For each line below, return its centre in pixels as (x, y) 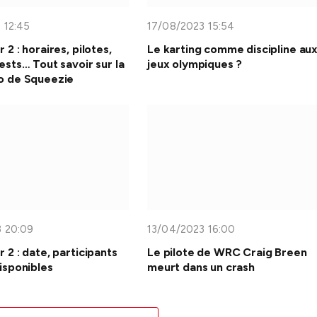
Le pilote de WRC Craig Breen (227, 253)
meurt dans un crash (201, 267)
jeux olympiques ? (195, 64)
